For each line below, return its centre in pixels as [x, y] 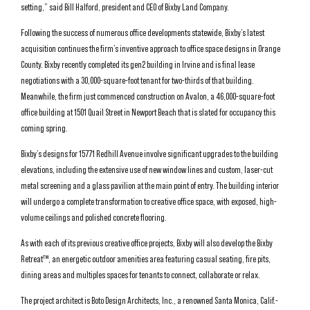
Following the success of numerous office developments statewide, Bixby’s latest [143, 33]
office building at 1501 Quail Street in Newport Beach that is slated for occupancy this [148, 112]
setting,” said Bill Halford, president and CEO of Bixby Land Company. [125, 7]
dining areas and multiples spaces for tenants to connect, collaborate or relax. [140, 275]
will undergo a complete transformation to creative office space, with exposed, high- [149, 201]
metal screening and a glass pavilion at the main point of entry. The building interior [150, 185]
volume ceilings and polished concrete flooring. [94, 217]
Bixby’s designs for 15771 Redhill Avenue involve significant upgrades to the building [149, 154]
